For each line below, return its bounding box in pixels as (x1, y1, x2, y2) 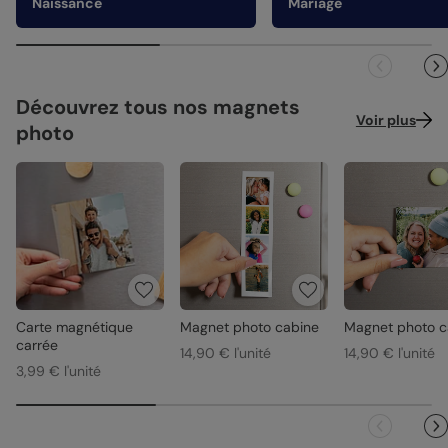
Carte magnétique (16, 318, 133, 337)
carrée (16, 336, 58, 355)
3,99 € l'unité (16, 362, 101, 381)
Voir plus (355, 111, 416, 130)
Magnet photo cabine (180, 318, 319, 337)
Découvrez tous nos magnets (16, 94, 300, 121)
